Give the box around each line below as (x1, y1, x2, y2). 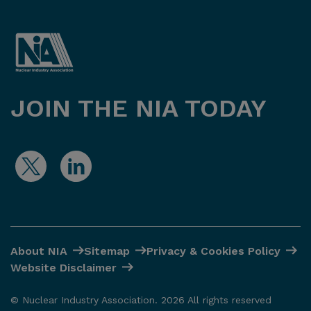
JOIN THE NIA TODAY (10, 93, 267, 123)
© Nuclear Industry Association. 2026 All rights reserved (10, 294, 271, 305)
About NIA (10, 244, 67, 258)
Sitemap (84, 244, 130, 258)
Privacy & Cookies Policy (146, 244, 280, 258)
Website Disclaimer (10, 260, 117, 274)
